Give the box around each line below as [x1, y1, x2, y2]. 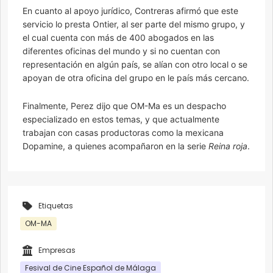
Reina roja [208, 141, 247, 152]
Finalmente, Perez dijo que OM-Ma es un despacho [23, 101, 226, 112]
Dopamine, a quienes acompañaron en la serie [23, 141, 208, 152]
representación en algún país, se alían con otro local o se [23, 59, 247, 70]
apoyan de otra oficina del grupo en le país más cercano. [23, 73, 249, 83]
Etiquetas [38, 200, 73, 211]
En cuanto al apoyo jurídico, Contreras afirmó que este [23, 5, 238, 16]
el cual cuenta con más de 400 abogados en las [23, 32, 214, 43]
